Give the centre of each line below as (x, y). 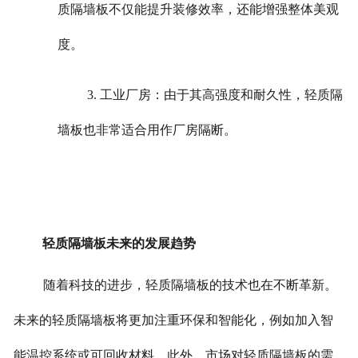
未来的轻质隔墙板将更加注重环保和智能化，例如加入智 (173, 320)
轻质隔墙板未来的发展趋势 (119, 244)
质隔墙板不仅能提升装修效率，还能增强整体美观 (199, 10)
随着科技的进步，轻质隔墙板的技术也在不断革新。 (190, 285)
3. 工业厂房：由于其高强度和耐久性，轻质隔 (215, 94)
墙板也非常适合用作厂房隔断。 (147, 129)
